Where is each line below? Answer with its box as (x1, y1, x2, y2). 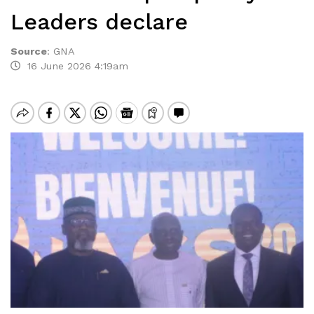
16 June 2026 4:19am (20, 60, 128, 71)
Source (11, 46, 47, 57)
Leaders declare (11, 8, 188, 35)
